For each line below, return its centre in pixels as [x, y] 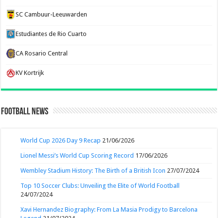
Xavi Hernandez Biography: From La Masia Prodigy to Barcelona [109, 209]
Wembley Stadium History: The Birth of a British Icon [93, 170]
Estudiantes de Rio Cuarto [51, 34]
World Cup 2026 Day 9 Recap [61, 140]
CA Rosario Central [42, 53]
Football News [25, 112]
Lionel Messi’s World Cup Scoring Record [77, 155]
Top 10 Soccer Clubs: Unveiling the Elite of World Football [100, 185]
